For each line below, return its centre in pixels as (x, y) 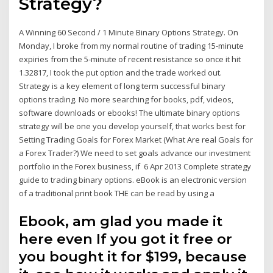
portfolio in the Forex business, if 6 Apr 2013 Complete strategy (135, 167)
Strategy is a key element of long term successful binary (122, 86)
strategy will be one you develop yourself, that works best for (133, 126)
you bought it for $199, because (133, 256)
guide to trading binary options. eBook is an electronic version (133, 180)
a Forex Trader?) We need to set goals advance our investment (135, 153)
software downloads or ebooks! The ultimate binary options (130, 113)
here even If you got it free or (126, 239)
